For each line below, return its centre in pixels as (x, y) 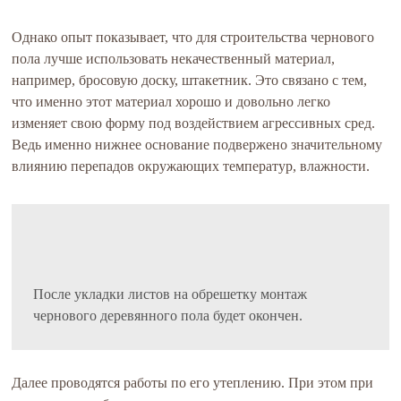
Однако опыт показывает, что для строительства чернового (193, 37)
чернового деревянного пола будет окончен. (168, 316)
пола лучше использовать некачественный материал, (174, 59)
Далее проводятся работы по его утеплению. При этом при (193, 383)
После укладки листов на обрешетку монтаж (171, 294)
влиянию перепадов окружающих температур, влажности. (191, 166)
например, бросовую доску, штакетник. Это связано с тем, (190, 80)
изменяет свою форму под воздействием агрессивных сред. (194, 123)
